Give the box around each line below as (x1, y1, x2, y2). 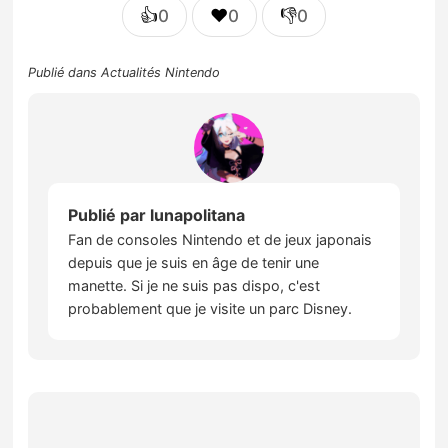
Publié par (68, 205, 151, 226)
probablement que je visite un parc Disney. (68, 300, 353, 318)
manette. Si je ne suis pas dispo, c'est (68, 277, 321, 295)
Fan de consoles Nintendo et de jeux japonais (68, 231, 373, 249)
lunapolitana (150, 205, 246, 226)
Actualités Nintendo (101, 65, 221, 81)
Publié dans (28, 65, 102, 81)
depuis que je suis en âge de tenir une (68, 254, 320, 272)
